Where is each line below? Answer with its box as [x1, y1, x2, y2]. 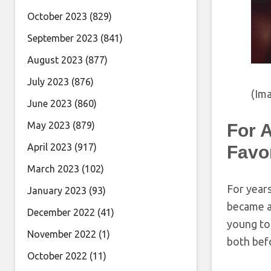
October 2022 [27, 250, 87, 261]
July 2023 [27, 76, 69, 87]
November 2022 [27, 229, 96, 240]
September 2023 [27, 33, 98, 44]
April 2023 [27, 142, 72, 152]
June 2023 [27, 98, 72, 109]
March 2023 [27, 163, 79, 174]
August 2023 [27, 54, 83, 65]
